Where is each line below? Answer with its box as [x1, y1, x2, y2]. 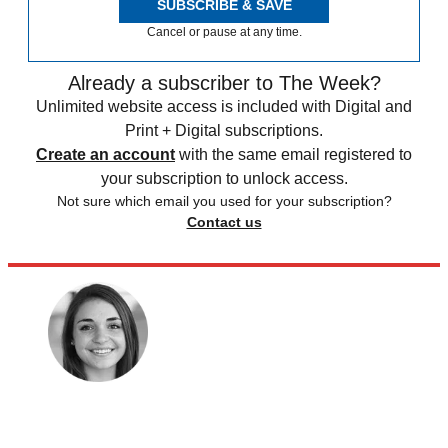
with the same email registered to [179, 146, 412, 164]
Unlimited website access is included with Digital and [36, 98, 412, 116]
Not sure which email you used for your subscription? [56, 193, 392, 210]
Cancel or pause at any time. [146, 25, 302, 40]
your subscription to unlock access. [100, 170, 348, 188]
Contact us [186, 214, 262, 231]
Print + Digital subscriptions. [125, 122, 323, 140]
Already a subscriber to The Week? [67, 72, 381, 95]
